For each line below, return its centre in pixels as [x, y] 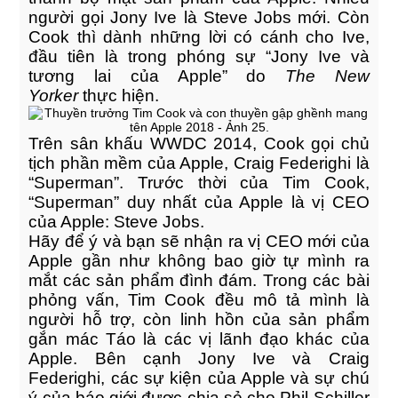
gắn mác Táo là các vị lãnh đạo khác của [199, 339]
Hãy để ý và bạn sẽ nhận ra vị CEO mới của [199, 241]
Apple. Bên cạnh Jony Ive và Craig [199, 358]
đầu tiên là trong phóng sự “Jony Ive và [199, 56]
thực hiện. [121, 96]
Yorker [56, 96]
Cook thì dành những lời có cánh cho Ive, [199, 37]
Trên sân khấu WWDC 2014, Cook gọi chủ [199, 143]
